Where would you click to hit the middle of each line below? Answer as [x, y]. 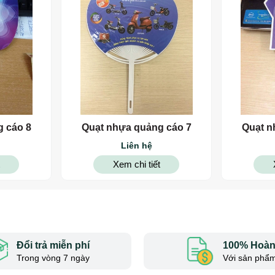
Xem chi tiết [136, 165]
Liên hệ [136, 146]
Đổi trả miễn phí [53, 245]
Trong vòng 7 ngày [53, 258]
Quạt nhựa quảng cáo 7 [136, 127]
